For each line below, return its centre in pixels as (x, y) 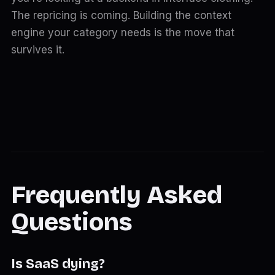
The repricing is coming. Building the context (121, 15)
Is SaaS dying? (58, 264)
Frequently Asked (116, 195)
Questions (72, 222)
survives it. (37, 50)
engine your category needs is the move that (122, 33)
